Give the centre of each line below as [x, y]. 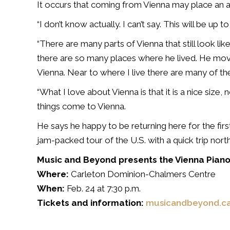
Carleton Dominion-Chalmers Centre [142, 174]
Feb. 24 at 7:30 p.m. [103, 188]
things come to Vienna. [81, 106]
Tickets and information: [91, 203]
